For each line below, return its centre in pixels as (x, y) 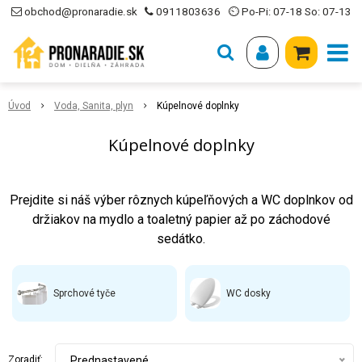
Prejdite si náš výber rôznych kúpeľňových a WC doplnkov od (181, 200)
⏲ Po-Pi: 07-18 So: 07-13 (289, 12)
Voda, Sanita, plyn (94, 106)
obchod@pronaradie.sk (80, 12)
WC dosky (248, 293)
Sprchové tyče (84, 293)
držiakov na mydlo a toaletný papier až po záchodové (181, 219)
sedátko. (181, 239)
